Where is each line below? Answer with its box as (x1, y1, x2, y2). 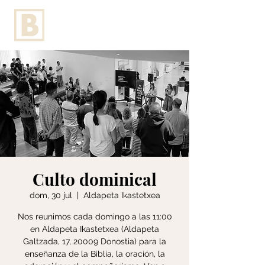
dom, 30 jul (29, 190, 72, 200)
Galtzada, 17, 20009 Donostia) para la (23, 237, 166, 246)
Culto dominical (33, 168, 157, 190)
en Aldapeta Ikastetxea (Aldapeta (30, 224, 159, 234)
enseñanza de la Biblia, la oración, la (24, 249, 165, 258)
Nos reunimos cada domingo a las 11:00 (17, 212, 172, 221)
